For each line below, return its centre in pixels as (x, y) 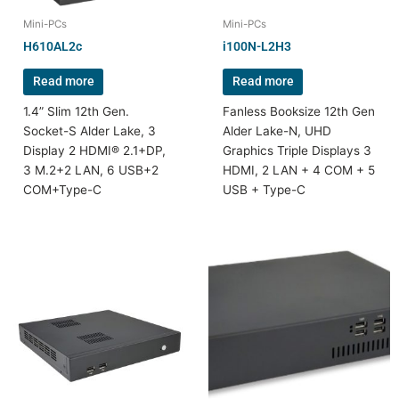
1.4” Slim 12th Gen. (77, 112)
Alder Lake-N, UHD (277, 131)
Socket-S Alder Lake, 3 (90, 131)
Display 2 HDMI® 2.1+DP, (95, 151)
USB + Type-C (265, 190)
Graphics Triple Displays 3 (297, 151)
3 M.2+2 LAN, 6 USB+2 (91, 171)
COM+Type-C (63, 190)
